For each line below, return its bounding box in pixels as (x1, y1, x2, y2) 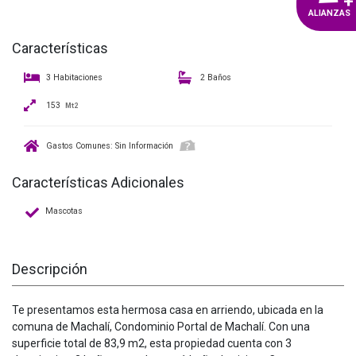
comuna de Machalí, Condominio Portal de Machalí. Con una (12, 319, 310, 333)
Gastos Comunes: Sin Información (44, 140, 176, 151)
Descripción (12, 260, 87, 277)
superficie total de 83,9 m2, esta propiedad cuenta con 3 (12, 336, 292, 350)
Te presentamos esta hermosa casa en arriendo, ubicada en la (12, 303, 323, 316)
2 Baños (198, 72, 231, 83)
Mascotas (45, 205, 83, 216)
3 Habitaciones (44, 72, 103, 83)
